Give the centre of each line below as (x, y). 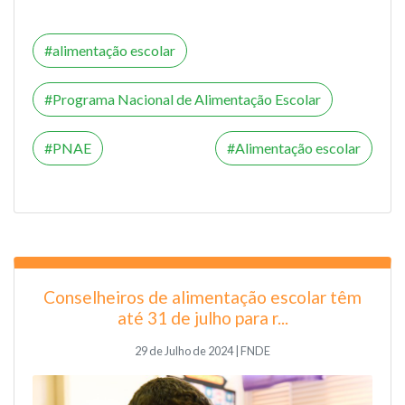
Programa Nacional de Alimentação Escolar (187, 99)
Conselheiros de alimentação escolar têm (202, 297)
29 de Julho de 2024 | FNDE (202, 350)
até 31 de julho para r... (202, 317)
